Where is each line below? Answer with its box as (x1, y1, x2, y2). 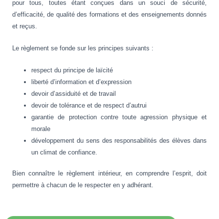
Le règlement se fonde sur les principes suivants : (12, 44, 153, 52)
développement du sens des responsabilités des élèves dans (31, 136, 207, 144)
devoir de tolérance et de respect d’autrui (31, 101, 147, 109)
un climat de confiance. (31, 148, 97, 156)
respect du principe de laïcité (31, 66, 113, 74)
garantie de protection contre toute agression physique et (31, 113, 207, 121)
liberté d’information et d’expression (31, 78, 131, 86)
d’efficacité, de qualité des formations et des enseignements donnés (12, 11, 207, 19)
